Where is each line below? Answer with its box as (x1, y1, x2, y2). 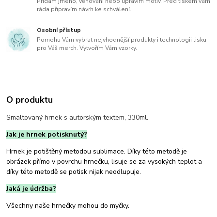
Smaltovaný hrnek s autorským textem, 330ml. (6, 112, 149, 122)
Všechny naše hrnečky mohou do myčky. (6, 201, 130, 210)
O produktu (6, 94, 53, 106)
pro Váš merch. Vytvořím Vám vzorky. (37, 44, 138, 52)
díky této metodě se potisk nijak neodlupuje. (6, 167, 141, 176)
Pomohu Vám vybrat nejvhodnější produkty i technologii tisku (37, 35, 207, 44)
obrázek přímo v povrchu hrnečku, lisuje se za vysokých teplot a (6, 156, 202, 166)
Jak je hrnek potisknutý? (6, 129, 88, 139)
